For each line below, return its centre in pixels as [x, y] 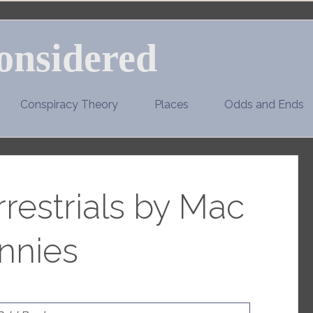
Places [171, 104]
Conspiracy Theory [69, 104]
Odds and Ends [264, 104]
